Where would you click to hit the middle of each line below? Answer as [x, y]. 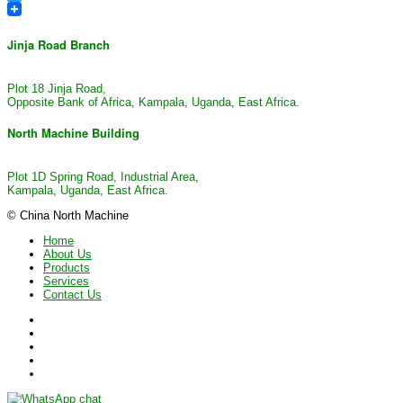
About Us [67, 255]
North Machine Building [73, 133]
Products [67, 268]
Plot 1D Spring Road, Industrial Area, [103, 177]
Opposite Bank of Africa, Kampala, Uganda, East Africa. [153, 102]
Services [66, 282]
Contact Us [72, 295]
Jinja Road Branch [58, 44]
